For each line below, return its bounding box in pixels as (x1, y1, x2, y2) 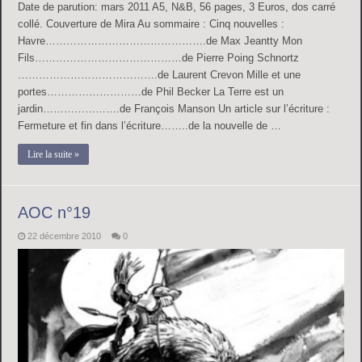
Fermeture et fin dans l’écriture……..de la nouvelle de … (18, 119, 282, 132)
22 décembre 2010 (27, 230, 102, 241)
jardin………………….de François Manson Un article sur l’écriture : (18, 102, 330, 115)
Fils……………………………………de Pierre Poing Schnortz (18, 51, 300, 64)
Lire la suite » (27, 148, 80, 160)
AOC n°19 (18, 203, 91, 221)
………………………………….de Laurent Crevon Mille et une (18, 68, 301, 81)
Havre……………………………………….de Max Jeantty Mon (18, 34, 303, 47)
